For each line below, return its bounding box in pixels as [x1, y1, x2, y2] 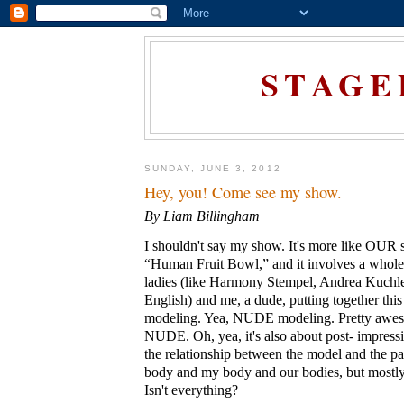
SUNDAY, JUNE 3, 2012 [144, 163, 281, 174]
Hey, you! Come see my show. [144, 180, 342, 203]
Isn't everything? [144, 381, 238, 399]
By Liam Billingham [144, 207, 260, 225]
